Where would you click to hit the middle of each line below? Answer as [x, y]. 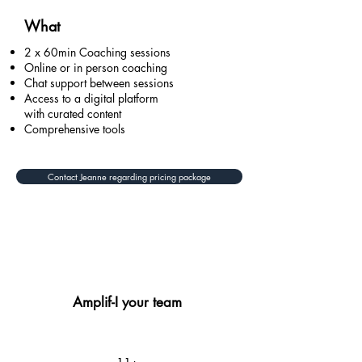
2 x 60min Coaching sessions [97, 52]
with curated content [73, 114]
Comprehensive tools [75, 129]
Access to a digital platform [91, 98]
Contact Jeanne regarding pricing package [129, 177]
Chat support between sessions [99, 83]
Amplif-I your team [127, 302]
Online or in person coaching [96, 67]
